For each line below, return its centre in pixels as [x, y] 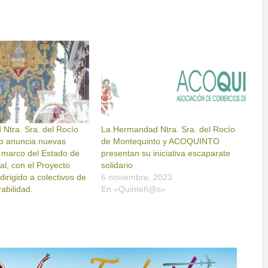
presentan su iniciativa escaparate [166, 153]
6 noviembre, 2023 [137, 177]
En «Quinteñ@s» [134, 189]
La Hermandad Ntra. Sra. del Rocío [168, 130]
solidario [117, 165]
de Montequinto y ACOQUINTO [161, 141]
